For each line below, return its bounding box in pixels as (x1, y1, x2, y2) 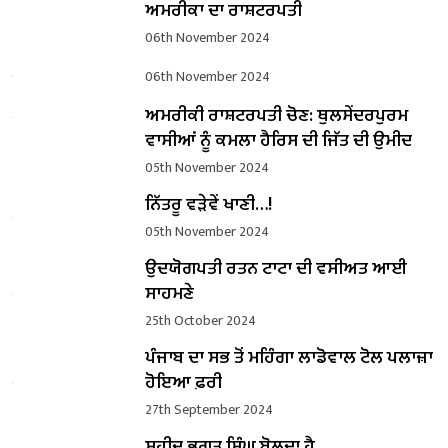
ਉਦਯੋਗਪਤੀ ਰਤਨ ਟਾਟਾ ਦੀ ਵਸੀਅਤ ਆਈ (144, 254, 407, 285)
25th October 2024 (144, 309, 256, 333)
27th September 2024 (144, 398, 273, 422)
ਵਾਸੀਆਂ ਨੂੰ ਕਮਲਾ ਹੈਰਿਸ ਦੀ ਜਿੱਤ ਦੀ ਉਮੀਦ (144, 126, 412, 157)
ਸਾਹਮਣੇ (144, 279, 194, 310)
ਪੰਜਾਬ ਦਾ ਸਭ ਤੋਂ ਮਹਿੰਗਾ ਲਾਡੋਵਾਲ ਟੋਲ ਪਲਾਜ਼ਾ (144, 343, 433, 374)
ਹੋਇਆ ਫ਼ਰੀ (144, 368, 222, 399)
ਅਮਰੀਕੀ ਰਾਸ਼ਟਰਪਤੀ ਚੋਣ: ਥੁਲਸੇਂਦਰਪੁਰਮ (144, 101, 408, 132)
